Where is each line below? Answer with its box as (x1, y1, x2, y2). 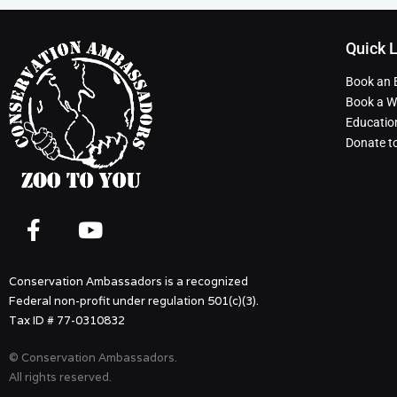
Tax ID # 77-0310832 (9, 312, 125, 328)
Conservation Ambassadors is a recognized (9, 273, 248, 289)
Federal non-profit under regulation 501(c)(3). (9, 292, 259, 308)
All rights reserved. (9, 369, 112, 385)
